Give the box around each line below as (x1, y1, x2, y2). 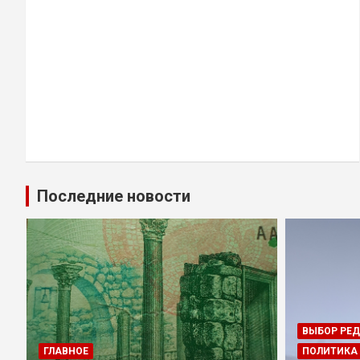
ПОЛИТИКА (302, 345, 358, 357)
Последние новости (37, 186, 190, 207)
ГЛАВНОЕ (43, 345, 88, 357)
